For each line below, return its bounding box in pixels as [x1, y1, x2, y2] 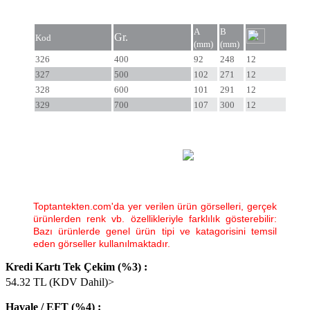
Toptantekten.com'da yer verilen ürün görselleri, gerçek [33, 201, 277, 212]
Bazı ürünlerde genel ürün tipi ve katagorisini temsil [33, 226, 277, 237]
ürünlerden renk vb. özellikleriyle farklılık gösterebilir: [33, 213, 277, 224]
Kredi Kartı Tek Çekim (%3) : [6, 261, 147, 273]
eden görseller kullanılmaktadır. [33, 238, 170, 249]
